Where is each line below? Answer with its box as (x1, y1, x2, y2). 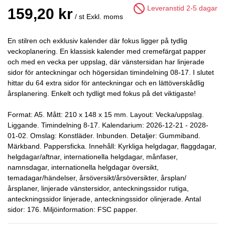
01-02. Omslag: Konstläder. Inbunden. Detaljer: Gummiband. (8, 132, 200, 140)
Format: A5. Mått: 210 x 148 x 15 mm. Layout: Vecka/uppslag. (8, 110, 204, 119)
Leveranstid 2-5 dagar (145, 4, 217, 12)
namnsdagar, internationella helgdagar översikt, (8, 163, 159, 171)
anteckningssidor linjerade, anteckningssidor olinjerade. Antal (8, 195, 201, 203)
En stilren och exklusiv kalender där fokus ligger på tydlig (8, 37, 187, 45)
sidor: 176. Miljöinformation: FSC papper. (8, 205, 138, 213)
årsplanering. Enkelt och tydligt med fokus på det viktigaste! (8, 89, 196, 97)
